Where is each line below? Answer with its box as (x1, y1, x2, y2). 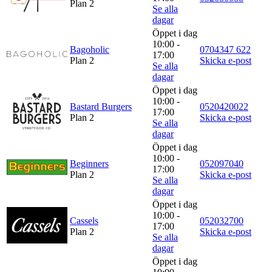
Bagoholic (70, 44, 109, 55)
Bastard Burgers (70, 101, 132, 112)
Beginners (70, 158, 109, 169)
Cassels (70, 215, 98, 226)
